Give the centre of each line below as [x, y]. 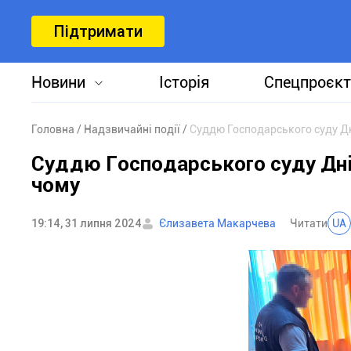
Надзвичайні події [132, 129]
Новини [58, 82]
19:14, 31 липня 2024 [87, 223]
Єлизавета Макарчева [217, 223]
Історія [185, 82]
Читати [309, 223]
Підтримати [98, 31]
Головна [53, 129]
